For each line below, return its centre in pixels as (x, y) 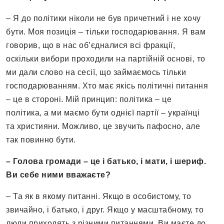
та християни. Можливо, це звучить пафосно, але (103, 126)
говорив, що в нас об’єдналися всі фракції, (90, 45)
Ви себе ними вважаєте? (58, 175)
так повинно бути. (41, 140)
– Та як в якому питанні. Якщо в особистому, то (98, 196)
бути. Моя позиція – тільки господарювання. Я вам (106, 32)
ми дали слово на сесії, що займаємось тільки (96, 72)
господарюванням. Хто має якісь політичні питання (107, 86)
